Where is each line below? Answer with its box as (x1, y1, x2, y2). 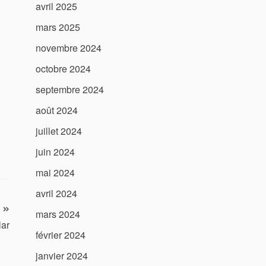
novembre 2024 (36, 41, 102, 55)
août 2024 (36, 103, 78, 118)
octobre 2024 (36, 62, 91, 76)
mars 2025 (36, 20, 80, 34)
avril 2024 (36, 186, 77, 201)
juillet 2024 (36, 124, 82, 138)
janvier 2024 (36, 249, 88, 263)
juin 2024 (36, 145, 75, 159)
